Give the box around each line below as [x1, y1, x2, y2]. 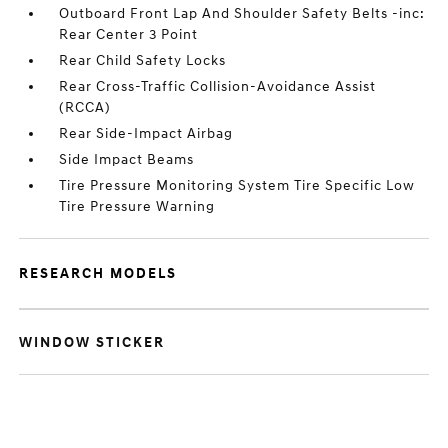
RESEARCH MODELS [19, 265, 178, 282]
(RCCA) [59, 99, 112, 116]
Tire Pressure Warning [59, 198, 216, 215]
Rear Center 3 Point [59, 26, 199, 43]
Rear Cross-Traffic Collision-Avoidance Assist [59, 78, 377, 95]
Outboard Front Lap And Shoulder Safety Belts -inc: [59, 5, 426, 22]
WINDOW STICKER [19, 334, 166, 351]
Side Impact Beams [59, 151, 195, 168]
